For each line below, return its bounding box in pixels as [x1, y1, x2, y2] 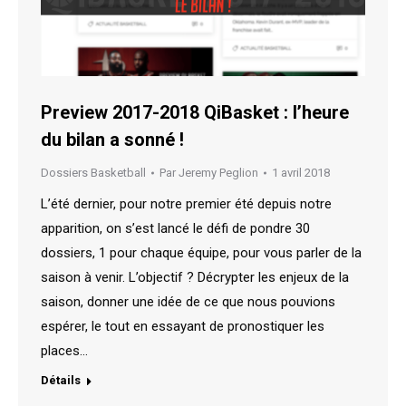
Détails [41, 373, 81, 388]
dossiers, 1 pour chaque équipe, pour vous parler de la [41, 245, 362, 262]
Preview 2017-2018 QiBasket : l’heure [41, 101, 349, 124]
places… [41, 343, 88, 360]
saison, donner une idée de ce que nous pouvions [41, 294, 335, 311]
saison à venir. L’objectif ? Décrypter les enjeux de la [41, 269, 349, 286]
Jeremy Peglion [179, 166, 258, 180]
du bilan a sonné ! [41, 129, 184, 151]
